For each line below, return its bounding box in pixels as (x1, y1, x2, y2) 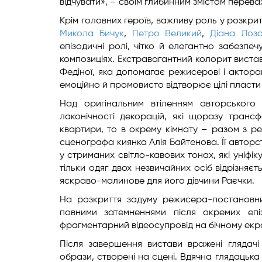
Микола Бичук (60, 29, 124, 39)
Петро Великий (132, 29, 202, 39)
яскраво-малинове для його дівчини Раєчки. (60, 177, 254, 186)
